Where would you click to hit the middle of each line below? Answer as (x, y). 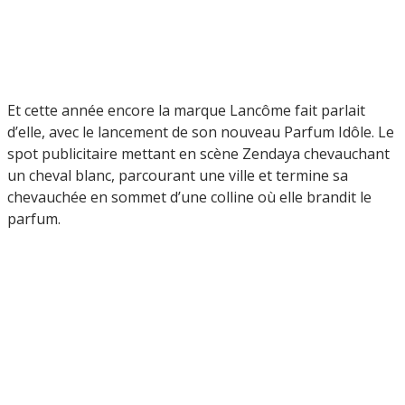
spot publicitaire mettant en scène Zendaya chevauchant (198, 153)
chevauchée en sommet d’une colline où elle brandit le (189, 197)
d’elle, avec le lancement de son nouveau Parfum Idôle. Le (201, 132)
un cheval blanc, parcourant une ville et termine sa (178, 175)
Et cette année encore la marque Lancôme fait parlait (186, 110)
